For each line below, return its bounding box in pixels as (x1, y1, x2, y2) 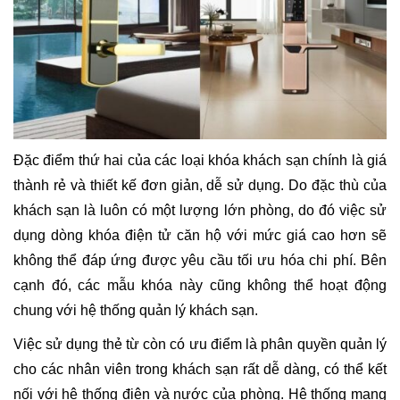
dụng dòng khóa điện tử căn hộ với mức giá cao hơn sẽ (13, 228, 387, 244)
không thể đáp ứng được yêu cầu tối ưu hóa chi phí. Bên (13, 253, 387, 269)
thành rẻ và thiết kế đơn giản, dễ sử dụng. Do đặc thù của (13, 178, 387, 194)
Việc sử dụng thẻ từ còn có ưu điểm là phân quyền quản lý (13, 337, 387, 353)
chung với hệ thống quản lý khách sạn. (13, 303, 258, 319)
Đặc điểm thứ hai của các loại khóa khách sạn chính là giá (13, 153, 387, 169)
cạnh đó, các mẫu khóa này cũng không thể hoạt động (13, 278, 387, 294)
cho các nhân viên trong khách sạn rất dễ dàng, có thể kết (13, 362, 387, 378)
